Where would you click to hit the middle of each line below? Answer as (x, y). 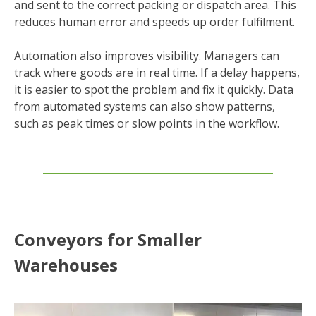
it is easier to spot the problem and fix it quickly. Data (154, 90)
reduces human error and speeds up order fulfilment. (154, 22)
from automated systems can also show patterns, (145, 107)
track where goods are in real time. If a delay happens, (157, 73)
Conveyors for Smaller (108, 240)
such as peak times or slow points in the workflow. (147, 124)
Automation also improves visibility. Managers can (147, 56)
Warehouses (66, 265)
